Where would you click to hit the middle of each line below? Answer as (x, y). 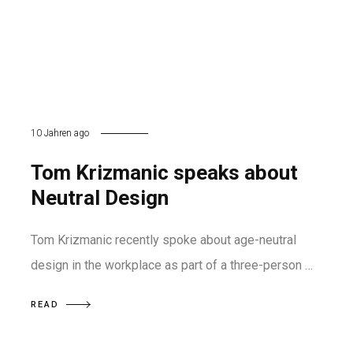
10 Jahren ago (60, 133)
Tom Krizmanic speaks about (164, 173)
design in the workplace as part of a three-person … (172, 265)
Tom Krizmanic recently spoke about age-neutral (163, 240)
